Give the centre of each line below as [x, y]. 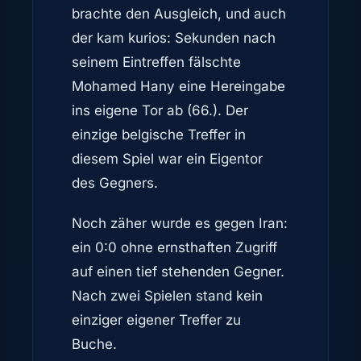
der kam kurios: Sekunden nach [174, 38]
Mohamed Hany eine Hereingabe [178, 86]
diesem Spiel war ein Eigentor [167, 159]
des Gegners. [115, 183]
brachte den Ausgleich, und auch [179, 14]
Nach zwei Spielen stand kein [167, 296]
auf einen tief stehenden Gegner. [178, 272]
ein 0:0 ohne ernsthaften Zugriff [174, 247]
